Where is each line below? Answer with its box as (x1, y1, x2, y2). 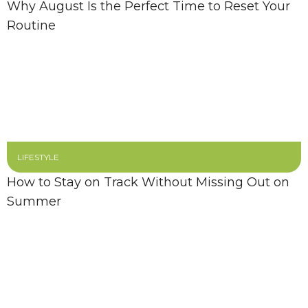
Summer (7, 194, 61, 209)
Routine (7, 18, 56, 33)
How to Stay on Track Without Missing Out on (7, 175, 289, 190)
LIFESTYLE (17, 152, 59, 162)
